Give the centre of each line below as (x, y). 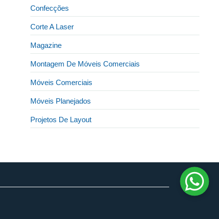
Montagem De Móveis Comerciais (85, 64)
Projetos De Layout (61, 119)
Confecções (50, 8)
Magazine (46, 45)
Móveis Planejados (61, 101)
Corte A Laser (52, 26)
